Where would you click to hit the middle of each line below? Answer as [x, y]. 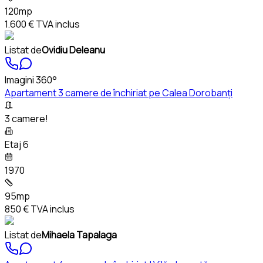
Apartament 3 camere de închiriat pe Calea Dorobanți [119, 93]
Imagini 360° [31, 80]
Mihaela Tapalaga [79, 235]
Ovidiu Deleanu [73, 50]
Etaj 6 [17, 145]
